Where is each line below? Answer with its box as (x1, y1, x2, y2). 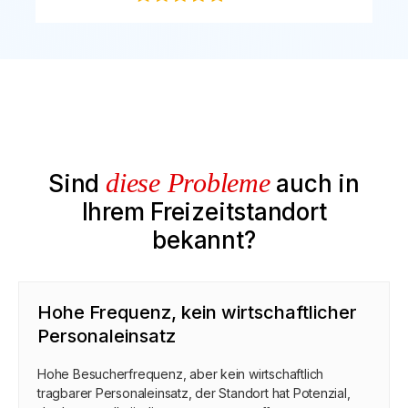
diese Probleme (106, 167, 270, 198)
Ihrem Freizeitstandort (81, 197, 327, 226)
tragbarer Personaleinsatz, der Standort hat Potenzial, (37, 384, 351, 401)
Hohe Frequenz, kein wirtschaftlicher (37, 301, 357, 323)
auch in (270, 168, 360, 198)
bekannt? (152, 225, 256, 254)
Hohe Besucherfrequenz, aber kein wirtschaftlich (37, 365, 324, 382)
